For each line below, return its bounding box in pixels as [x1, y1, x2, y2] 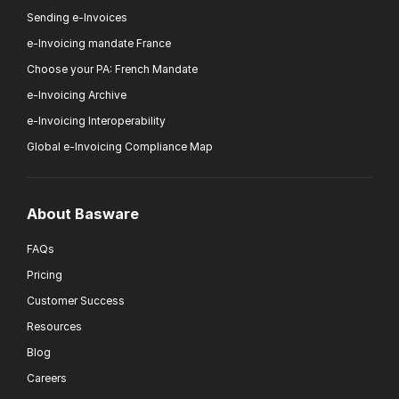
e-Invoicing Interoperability [27, 113, 166, 127]
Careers [27, 371, 67, 386]
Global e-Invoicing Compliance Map [27, 139, 213, 153]
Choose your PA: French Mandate [27, 61, 198, 76]
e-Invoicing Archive [27, 87, 126, 102]
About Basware [27, 205, 139, 224]
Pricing [27, 268, 62, 282]
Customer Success [27, 294, 125, 308]
